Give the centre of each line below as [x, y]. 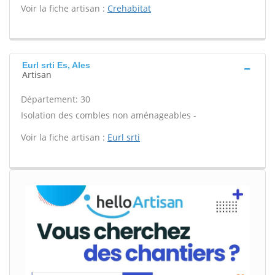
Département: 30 [56, 99]
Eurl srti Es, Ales [56, 65]
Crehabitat [129, 8]
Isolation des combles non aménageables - [109, 115]
